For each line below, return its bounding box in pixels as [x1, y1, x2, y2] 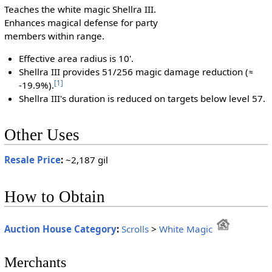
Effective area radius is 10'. [19, 52, 134, 65]
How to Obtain [4, 187, 105, 206]
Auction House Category [4, 222, 117, 235]
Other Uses [4, 126, 80, 144]
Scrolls [121, 222, 149, 235]
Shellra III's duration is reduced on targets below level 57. [19, 92, 266, 105]
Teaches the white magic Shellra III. [4, 3, 156, 16]
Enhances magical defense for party [4, 16, 158, 29]
